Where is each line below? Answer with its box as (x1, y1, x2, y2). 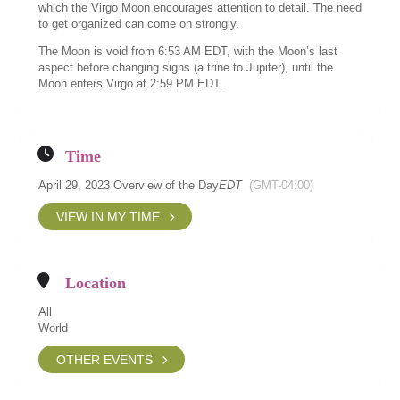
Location (65, 274, 127, 292)
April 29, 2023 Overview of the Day (38, 179, 220, 192)
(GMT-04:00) (249, 179, 314, 192)
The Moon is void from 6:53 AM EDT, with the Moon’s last (38, 45, 338, 58)
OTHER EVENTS (56, 352, 154, 367)
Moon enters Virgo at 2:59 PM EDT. (38, 77, 224, 90)
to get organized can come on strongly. (38, 17, 240, 30)
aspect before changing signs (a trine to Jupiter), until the (38, 61, 334, 74)
